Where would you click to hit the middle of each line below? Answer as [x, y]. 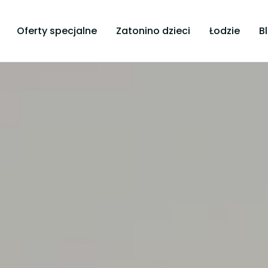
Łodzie [224, 31]
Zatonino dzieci [153, 31]
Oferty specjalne [57, 31]
